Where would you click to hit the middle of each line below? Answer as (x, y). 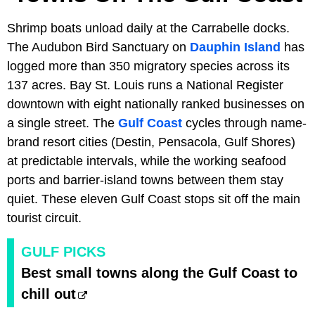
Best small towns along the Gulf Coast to (159, 273)
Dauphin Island (235, 47)
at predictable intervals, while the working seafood (147, 161)
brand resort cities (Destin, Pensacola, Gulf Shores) (151, 142)
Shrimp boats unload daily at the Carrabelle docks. (148, 28)
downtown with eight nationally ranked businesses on (156, 104)
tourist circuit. (44, 218)
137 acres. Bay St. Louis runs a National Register (145, 85)
